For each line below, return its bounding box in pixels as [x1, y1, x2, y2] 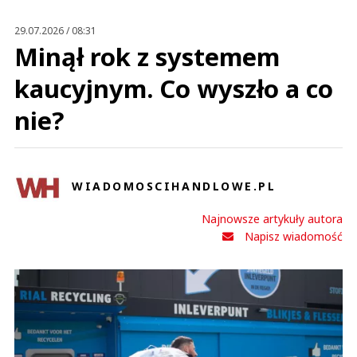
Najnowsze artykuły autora [202, 211, 343, 227]
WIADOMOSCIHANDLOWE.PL [72, 178, 277, 194]
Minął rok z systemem [14, 40, 280, 74]
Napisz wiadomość [245, 229, 343, 245]
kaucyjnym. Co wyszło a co [14, 72, 333, 106]
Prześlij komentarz [139, 17, 218, 28]
